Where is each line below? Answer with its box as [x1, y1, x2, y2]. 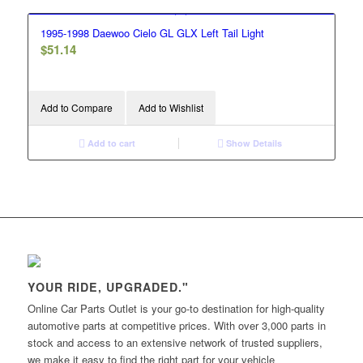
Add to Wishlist [138, 100, 203, 114]
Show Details [224, 136, 283, 149]
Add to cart [85, 136, 136, 149]
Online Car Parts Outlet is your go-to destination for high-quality [27, 300, 325, 316]
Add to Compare [40, 100, 113, 114]
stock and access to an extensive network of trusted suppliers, [27, 334, 322, 350]
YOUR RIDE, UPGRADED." [27, 278, 189, 295]
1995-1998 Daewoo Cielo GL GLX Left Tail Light [40, 24, 264, 41]
